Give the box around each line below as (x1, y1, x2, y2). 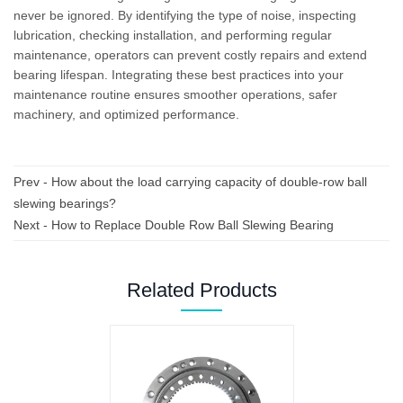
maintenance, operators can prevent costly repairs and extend (13, 47, 367, 62)
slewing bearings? (13, 195, 116, 210)
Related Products (126, 278, 277, 301)
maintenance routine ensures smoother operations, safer (13, 86, 337, 102)
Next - (13, 217, 51, 232)
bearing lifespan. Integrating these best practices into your (13, 67, 344, 82)
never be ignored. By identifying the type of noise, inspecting (13, 7, 356, 22)
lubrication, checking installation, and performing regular (13, 27, 332, 42)
